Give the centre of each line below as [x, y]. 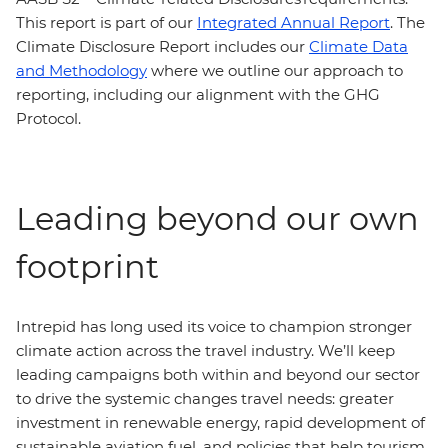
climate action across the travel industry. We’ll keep [205, 350]
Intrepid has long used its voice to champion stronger [214, 326]
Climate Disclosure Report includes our [162, 46]
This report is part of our [106, 22]
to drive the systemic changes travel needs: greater [205, 398]
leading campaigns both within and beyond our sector [218, 374]
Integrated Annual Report [293, 22]
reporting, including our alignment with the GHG [198, 94]
